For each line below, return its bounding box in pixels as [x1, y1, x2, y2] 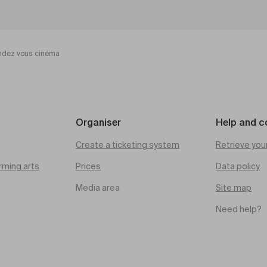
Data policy [216, 163, 260, 171]
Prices [76, 163, 101, 171]
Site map [216, 184, 252, 193]
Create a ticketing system [76, 141, 179, 150]
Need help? [216, 206, 262, 214]
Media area [76, 184, 120, 193]
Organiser [76, 119, 121, 128]
